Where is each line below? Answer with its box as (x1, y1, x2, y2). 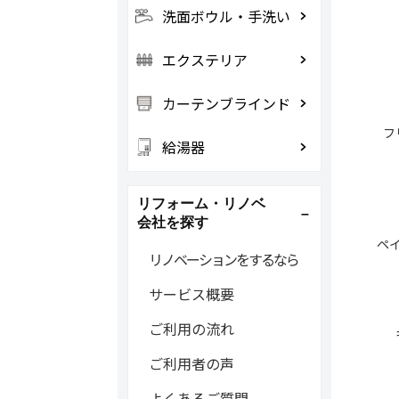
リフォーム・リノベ (136, 196, 265, 211)
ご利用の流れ (148, 318, 234, 339)
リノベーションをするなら (148, 248, 298, 270)
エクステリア (161, 49, 248, 70)
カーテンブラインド (161, 93, 290, 114)
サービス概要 (148, 283, 234, 305)
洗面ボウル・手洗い (161, 5, 290, 27)
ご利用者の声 (148, 353, 234, 374)
